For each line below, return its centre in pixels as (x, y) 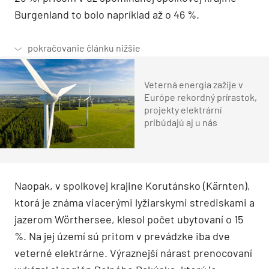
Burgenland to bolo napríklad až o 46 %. (107, 14)
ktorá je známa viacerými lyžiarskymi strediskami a (134, 202)
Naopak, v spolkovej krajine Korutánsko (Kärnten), (132, 185)
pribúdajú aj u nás (181, 122)
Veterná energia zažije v (194, 85)
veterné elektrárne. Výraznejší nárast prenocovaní (133, 252)
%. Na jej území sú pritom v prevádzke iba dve (122, 236)
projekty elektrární (183, 110)
